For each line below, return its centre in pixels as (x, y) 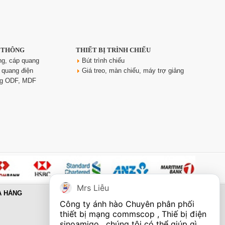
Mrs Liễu (93, 188)
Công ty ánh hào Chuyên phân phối (127, 204)
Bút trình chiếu (103, 61)
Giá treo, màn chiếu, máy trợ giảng (133, 71)
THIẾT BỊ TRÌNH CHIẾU (113, 50)
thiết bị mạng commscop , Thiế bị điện (133, 214)
